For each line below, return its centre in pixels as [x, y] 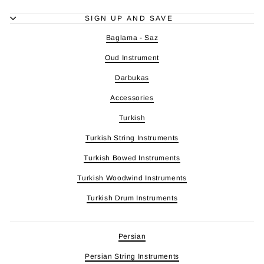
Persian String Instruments [132, 256]
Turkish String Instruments [132, 138]
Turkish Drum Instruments [132, 198]
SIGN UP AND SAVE [129, 18]
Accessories [132, 98]
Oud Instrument [132, 57]
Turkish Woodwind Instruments [132, 178]
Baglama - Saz [132, 37]
